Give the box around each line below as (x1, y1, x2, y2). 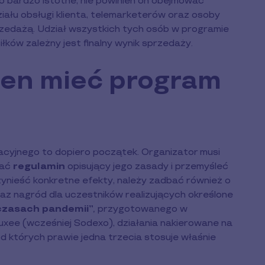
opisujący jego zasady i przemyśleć (65, 160, 228, 172)
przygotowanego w (98, 203, 188, 215)
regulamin (13, 160, 65, 172)
